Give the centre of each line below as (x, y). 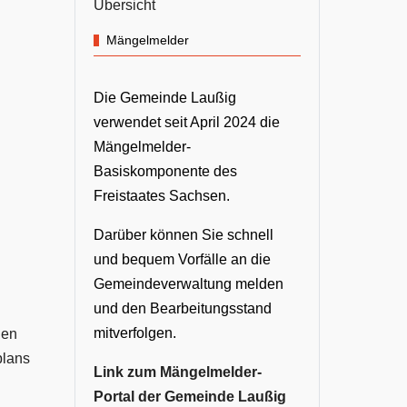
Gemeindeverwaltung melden (189, 284)
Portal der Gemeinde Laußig (190, 397)
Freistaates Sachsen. (162, 196)
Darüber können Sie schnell (184, 235)
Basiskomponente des (165, 172)
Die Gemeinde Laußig (165, 98)
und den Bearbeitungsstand (183, 309)
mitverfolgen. (135, 333)
